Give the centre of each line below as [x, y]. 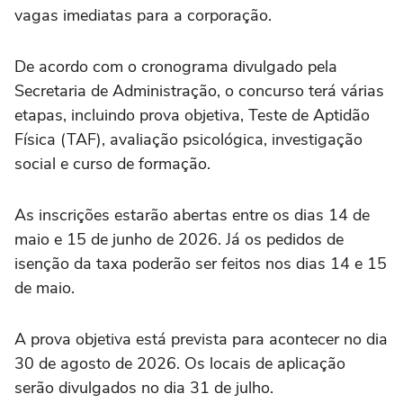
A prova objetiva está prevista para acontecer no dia [201, 339]
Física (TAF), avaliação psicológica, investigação [188, 139]
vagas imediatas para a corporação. [143, 15]
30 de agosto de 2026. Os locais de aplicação [180, 363]
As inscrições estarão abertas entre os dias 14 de [192, 215]
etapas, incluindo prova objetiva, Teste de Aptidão [192, 115]
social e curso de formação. [112, 164]
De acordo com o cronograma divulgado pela [176, 67]
